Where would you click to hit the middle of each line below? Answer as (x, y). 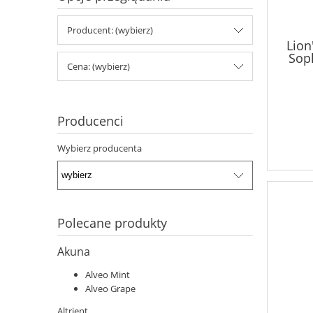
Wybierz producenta (100, 148)
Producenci (90, 121)
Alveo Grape (110, 288)
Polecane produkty (112, 223)
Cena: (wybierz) (99, 67)
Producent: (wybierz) (110, 30)
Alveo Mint (108, 274)
